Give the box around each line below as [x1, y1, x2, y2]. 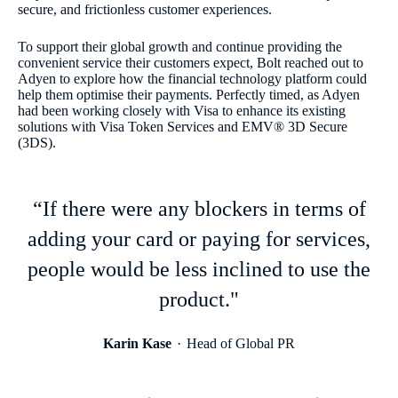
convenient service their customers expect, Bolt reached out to [18, 55, 363, 71]
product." [159, 288, 239, 312]
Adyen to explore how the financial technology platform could [18, 71, 367, 87]
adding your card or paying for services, [28, 227, 370, 251]
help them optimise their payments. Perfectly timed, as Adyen [18, 87, 360, 103]
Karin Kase [103, 336, 171, 352]
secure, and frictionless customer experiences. [18, 2, 272, 18]
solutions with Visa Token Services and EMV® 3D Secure [18, 119, 347, 135]
